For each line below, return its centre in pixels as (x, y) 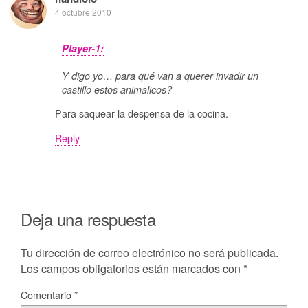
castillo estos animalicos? (117, 89)
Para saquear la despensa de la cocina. (142, 113)
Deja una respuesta (88, 219)
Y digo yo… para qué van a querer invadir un (160, 75)
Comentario (47, 294)
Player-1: (83, 48)
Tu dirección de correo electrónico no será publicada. (150, 252)
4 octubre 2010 (83, 12)
